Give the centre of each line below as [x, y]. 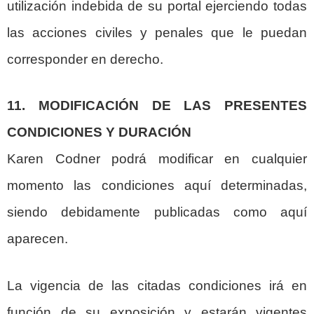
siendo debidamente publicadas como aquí [157, 212]
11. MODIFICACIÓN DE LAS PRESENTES [157, 106]
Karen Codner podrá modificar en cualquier [157, 159]
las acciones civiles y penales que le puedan [157, 32]
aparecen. [37, 239]
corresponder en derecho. [85, 59]
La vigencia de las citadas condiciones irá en [157, 286]
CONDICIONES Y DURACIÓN [99, 132]
